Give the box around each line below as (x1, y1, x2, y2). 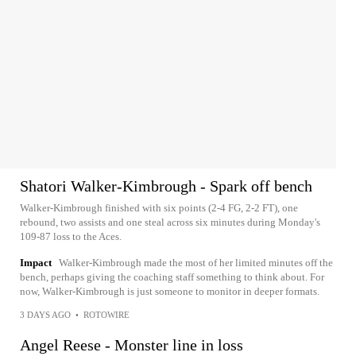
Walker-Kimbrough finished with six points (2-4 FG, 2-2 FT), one (20, 202, 298, 214)
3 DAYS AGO (20, 310, 71, 319)
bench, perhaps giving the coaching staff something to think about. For (20, 271, 324, 283)
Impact (20, 257, 52, 269)
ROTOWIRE (83, 310, 130, 319)
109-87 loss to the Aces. (20, 230, 122, 242)
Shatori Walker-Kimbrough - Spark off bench (20, 177, 312, 195)
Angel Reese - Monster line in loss (20, 336, 243, 354)
